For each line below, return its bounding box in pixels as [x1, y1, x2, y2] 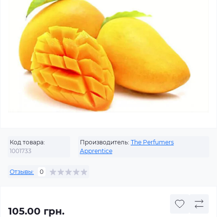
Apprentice [79, 147, 112, 155]
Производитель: [79, 139, 129, 146]
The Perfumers [130, 139, 174, 146]
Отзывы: [10, 168, 34, 175]
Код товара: [10, 139, 45, 146]
